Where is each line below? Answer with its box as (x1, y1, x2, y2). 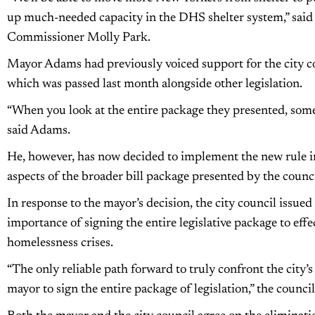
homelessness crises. (6, 236, 113, 250)
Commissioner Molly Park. (6, 31, 150, 44)
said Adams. (6, 124, 70, 137)
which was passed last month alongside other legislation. (6, 77, 302, 91)
